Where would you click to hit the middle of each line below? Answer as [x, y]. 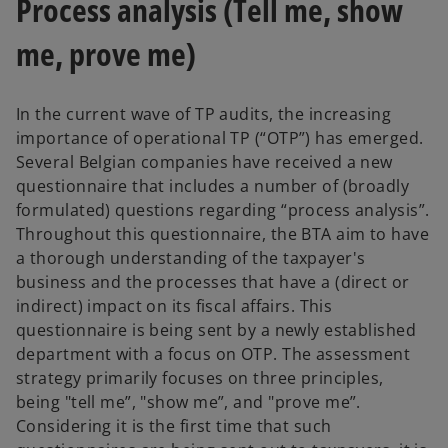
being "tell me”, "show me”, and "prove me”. [188, 402]
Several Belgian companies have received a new [204, 162]
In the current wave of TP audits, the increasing [204, 114]
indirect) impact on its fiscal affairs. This [174, 306]
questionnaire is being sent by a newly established [216, 330]
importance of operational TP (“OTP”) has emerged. [220, 138]
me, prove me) [106, 53]
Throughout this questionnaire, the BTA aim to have [223, 234]
